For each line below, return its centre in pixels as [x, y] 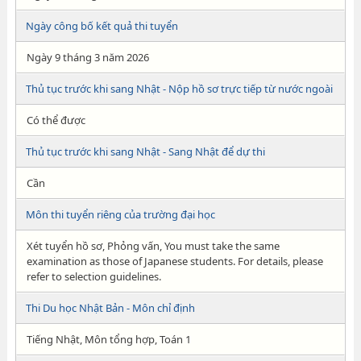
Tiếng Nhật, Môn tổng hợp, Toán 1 [108, 339]
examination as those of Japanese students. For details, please [174, 261]
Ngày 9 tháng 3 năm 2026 [87, 57]
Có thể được [56, 120]
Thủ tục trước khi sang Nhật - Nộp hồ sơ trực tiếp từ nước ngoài [179, 89]
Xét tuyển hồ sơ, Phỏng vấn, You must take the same [153, 246]
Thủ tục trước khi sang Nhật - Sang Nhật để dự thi [145, 151]
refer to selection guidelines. [93, 276]
